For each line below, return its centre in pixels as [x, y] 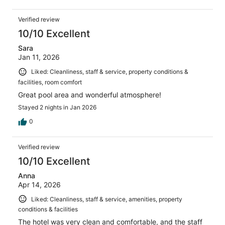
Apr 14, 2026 [39, 184]
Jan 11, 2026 [39, 57]
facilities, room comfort [50, 82]
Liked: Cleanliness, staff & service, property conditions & [110, 71]
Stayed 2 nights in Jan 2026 [57, 107]
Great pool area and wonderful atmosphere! [90, 94]
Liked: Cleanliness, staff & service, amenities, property [107, 199]
